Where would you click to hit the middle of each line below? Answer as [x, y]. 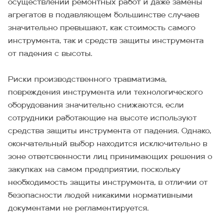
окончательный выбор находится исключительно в [108, 144]
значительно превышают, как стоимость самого [102, 28]
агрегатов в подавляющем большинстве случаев [104, 15]
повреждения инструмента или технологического [105, 93]
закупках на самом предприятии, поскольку [94, 170]
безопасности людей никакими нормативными [100, 196]
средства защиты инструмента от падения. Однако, [110, 131]
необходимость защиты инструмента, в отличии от [108, 183]
